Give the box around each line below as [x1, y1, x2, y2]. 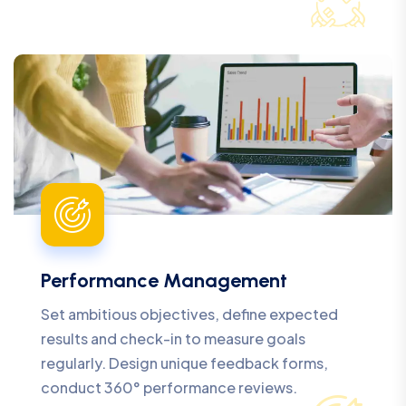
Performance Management [41, 268, 287, 294]
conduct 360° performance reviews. [41, 378, 297, 398]
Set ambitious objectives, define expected [41, 304, 338, 324]
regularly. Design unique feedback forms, [41, 353, 328, 373]
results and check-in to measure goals [41, 329, 305, 349]
